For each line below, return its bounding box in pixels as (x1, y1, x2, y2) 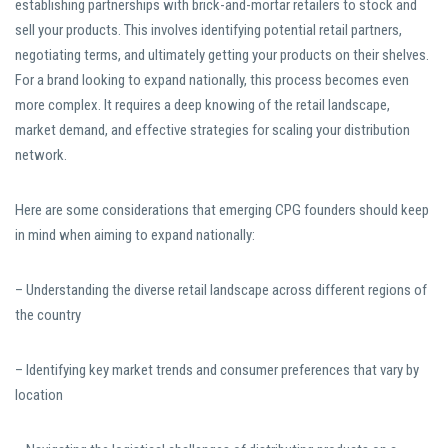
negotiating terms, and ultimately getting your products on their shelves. (15, 46, 429, 65)
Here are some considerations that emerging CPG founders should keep (15, 201, 429, 220)
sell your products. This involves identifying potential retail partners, (15, 21, 402, 40)
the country (15, 306, 81, 325)
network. (15, 146, 67, 165)
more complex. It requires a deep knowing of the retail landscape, (15, 96, 390, 115)
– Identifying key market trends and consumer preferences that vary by (15, 361, 419, 380)
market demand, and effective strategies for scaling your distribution (15, 121, 410, 140)
